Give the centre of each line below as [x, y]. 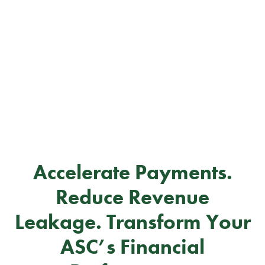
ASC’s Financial [132, 247]
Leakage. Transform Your [132, 222]
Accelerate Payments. [132, 172]
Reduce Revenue [132, 197]
